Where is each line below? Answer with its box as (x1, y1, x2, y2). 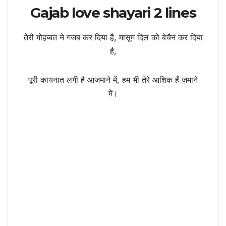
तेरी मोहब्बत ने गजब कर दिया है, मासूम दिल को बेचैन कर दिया (23, 32, 203, 42)
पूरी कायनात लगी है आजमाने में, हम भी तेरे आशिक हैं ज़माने (28, 74, 198, 85)
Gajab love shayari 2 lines (30, 4, 196, 21)
